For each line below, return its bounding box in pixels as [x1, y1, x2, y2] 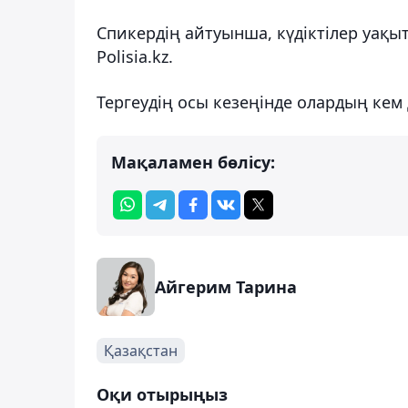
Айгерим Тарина [155, 275, 297, 298]
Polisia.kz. [97, 45, 173, 67]
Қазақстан [104, 340, 178, 361]
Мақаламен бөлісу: [111, 150, 275, 173]
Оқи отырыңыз [97, 382, 228, 405]
